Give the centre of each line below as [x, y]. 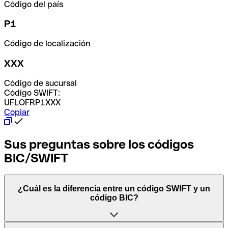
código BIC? [114, 198]
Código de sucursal [40, 83]
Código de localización [47, 44]
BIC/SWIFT [36, 158]
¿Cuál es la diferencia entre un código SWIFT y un [114, 189]
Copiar [17, 112]
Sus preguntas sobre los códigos [99, 144]
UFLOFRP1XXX [32, 102]
